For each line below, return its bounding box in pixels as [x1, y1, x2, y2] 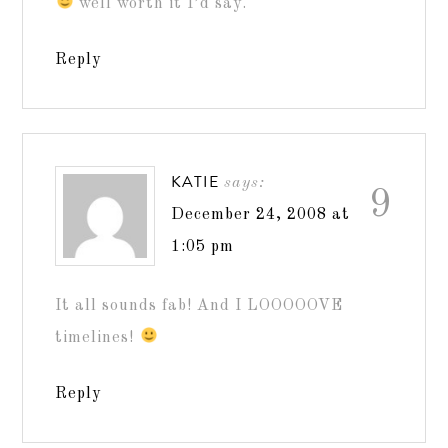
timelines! [55, 329, 140, 346]
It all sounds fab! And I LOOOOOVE [55, 297, 344, 314]
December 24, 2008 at [171, 206, 351, 223]
